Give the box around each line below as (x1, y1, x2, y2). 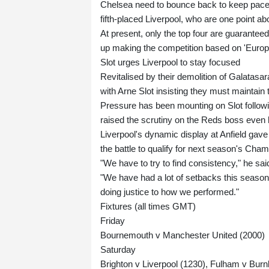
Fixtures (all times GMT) (100, 201, 196, 212)
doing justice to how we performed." (100, 187, 239, 198)
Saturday (100, 244, 136, 255)
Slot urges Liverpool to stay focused (100, 57, 240, 68)
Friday (100, 216, 125, 226)
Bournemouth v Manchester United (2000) (100, 230, 265, 241)
